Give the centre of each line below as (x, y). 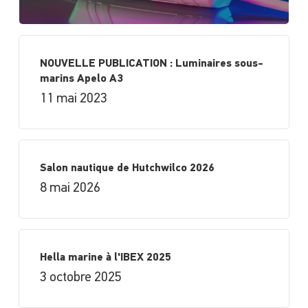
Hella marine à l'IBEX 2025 (105, 257)
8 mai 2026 (70, 188)
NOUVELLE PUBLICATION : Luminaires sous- (151, 64)
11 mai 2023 (73, 99)
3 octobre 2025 (80, 277)
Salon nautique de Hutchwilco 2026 (127, 168)
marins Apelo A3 (81, 79)
